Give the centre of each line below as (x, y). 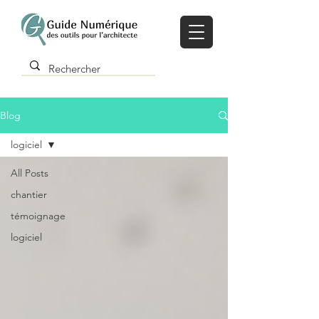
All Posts (30, 173)
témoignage (38, 216)
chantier (29, 194)
